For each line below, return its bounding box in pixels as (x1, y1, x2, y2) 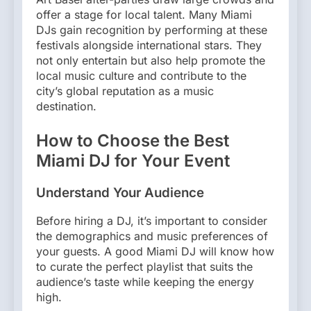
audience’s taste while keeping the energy (36, 275, 254, 289)
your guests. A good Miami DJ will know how (36, 244, 274, 259)
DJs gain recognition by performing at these (36, 22, 267, 37)
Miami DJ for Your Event (36, 150, 230, 171)
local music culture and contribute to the (36, 68, 246, 83)
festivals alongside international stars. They (36, 37, 262, 52)
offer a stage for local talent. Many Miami (36, 7, 252, 22)
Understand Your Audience (36, 184, 204, 201)
